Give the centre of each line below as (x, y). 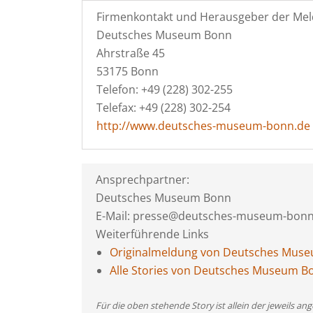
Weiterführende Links (152, 234)
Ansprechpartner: (143, 180)
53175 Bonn (128, 71)
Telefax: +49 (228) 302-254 (163, 108)
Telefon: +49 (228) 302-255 (165, 89)
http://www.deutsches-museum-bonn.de (203, 126)
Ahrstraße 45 (131, 53)
